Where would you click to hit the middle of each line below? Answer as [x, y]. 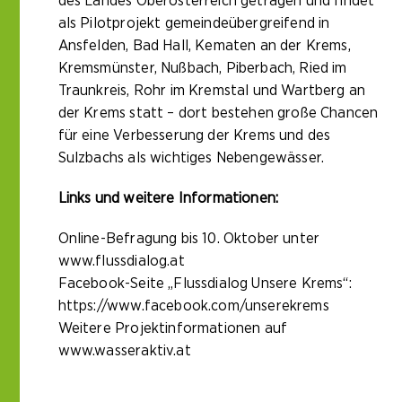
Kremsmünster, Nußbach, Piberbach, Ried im [202, 68]
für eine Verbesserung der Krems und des [194, 135]
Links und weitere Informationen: [168, 198]
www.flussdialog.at [121, 261]
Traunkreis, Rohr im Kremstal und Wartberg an [212, 91]
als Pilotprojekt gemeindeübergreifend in [194, 23]
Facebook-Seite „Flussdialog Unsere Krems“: [205, 284]
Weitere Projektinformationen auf [173, 328]
